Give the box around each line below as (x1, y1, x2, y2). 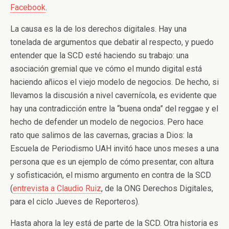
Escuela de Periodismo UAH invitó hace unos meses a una (10, 143, 219, 153)
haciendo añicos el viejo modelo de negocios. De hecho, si (10, 77, 219, 87)
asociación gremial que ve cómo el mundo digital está (10, 63, 202, 74)
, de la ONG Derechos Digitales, (101, 183, 213, 193)
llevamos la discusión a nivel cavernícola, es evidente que (10, 90, 217, 100)
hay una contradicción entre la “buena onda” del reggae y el (10, 103, 218, 113)
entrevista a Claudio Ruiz (13, 183, 101, 193)
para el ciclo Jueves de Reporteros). (10, 196, 140, 207)
